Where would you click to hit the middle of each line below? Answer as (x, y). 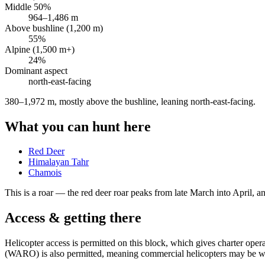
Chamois (45, 173)
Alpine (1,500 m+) (40, 49)
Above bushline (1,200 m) (54, 28)
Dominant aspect (36, 70)
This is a (22, 193)
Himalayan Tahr (59, 162)
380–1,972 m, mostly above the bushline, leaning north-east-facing (129, 101)
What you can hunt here (78, 126)
